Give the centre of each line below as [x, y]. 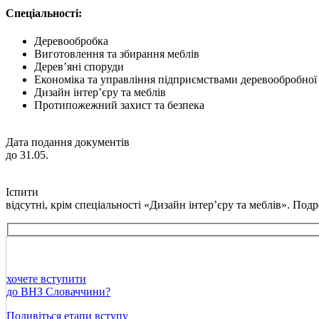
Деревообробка [71, 41]
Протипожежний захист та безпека [119, 105]
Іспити [22, 192]
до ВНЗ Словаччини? [58, 292]
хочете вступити [46, 279]
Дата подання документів [68, 142]
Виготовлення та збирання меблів [117, 53]
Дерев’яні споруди [79, 66]
